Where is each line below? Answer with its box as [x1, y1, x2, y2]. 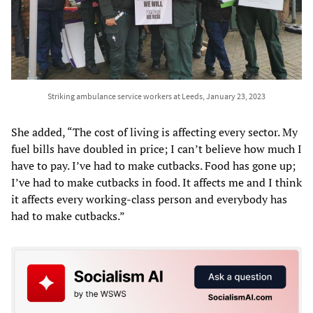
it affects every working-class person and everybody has [11, 191, 287, 207]
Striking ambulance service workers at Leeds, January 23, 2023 [48, 90, 265, 101]
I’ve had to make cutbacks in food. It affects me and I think [11, 174, 302, 190]
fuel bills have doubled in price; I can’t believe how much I [11, 140, 302, 156]
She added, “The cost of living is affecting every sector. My [11, 124, 298, 140]
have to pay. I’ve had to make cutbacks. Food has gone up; [11, 157, 296, 173]
